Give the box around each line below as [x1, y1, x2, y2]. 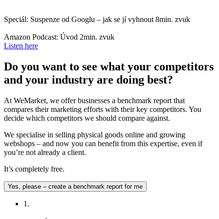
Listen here [4, 41, 38, 50]
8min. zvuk [155, 15, 190, 23]
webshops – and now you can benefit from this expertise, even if [4, 139, 202, 148]
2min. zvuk [80, 32, 114, 41]
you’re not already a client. [4, 148, 86, 156]
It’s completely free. [4, 164, 65, 173]
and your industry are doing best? [4, 73, 173, 86]
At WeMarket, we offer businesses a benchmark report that [4, 96, 185, 105]
